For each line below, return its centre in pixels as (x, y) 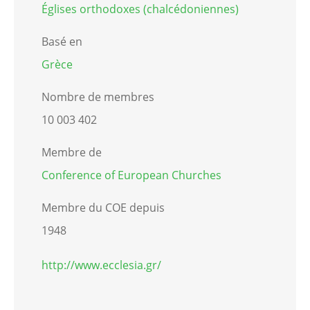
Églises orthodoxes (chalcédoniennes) (140, 9)
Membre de (72, 153)
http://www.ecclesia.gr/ (101, 265)
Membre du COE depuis (103, 208)
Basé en (62, 42)
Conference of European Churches (131, 175)
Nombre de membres (98, 97)
